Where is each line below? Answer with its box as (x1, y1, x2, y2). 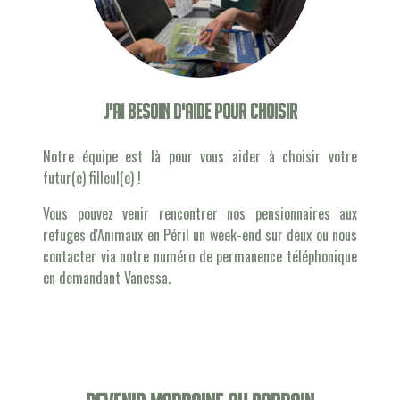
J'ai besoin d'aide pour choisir (103, 100, 297, 123)
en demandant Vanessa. (43, 267, 171, 288)
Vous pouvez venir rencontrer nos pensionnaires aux (43, 203, 357, 224)
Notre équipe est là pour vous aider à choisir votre (43, 146, 357, 167)
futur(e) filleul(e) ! (43, 167, 141, 188)
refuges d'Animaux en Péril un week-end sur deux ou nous (43, 224, 357, 246)
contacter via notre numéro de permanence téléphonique (43, 246, 357, 267)
